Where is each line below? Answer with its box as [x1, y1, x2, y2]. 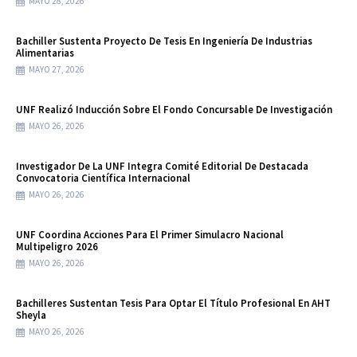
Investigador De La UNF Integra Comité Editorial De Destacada [16, 159, 308, 173]
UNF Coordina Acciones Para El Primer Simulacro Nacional [16, 228, 284, 241]
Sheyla [16, 308, 46, 322]
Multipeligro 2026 [16, 240, 98, 253]
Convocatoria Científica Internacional [16, 171, 190, 185]
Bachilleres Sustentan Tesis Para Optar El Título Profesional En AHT [16, 296, 331, 310]
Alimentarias [16, 46, 74, 60]
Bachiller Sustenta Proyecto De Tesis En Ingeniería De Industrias [16, 34, 312, 48]
